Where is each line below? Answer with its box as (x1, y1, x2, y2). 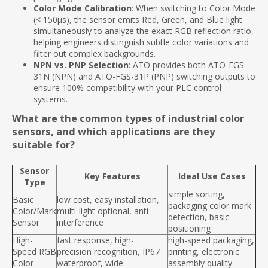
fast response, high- (57, 234, 134, 246)
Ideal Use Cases (178, 170, 246, 182)
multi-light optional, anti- (57, 205, 151, 217)
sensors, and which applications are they (12, 125, 215, 138)
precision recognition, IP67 (57, 246, 160, 257)
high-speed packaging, (168, 234, 254, 246)
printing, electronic (168, 246, 239, 257)
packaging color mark (168, 200, 251, 211)
